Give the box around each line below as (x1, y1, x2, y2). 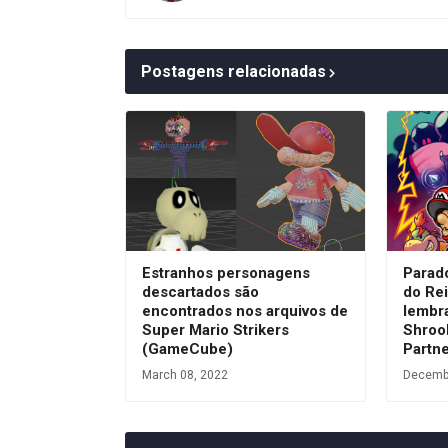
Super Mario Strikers (142, 321, 289, 339)
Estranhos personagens (142, 264, 310, 282)
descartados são (142, 283, 259, 301)
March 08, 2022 (142, 368, 228, 382)
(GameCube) (142, 340, 233, 358)
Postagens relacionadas (141, 62, 326, 81)
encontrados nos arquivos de (142, 302, 348, 320)
